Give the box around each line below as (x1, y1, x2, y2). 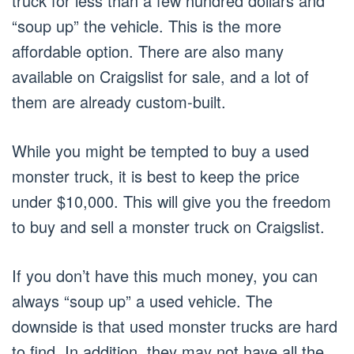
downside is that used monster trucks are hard (12, 314, 337, 338)
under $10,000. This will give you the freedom (12, 190, 331, 213)
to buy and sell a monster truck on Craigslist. (12, 215, 325, 239)
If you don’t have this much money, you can (12, 264, 318, 288)
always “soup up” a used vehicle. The (12, 289, 273, 313)
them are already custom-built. (12, 90, 226, 114)
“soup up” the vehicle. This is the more (12, 14, 281, 38)
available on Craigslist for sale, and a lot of (12, 65, 309, 88)
